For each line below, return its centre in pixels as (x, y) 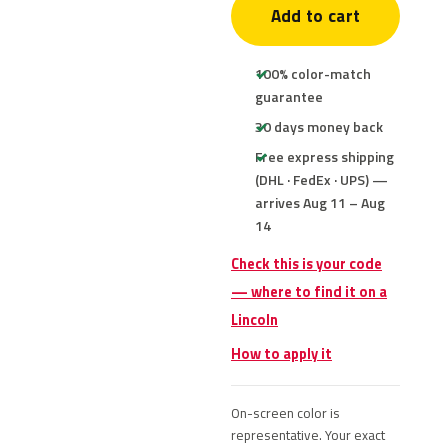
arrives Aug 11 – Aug (320, 202)
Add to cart (315, 16)
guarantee (289, 96)
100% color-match (313, 73)
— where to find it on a (309, 292)
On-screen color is (285, 413)
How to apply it (281, 354)
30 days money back (319, 126)
